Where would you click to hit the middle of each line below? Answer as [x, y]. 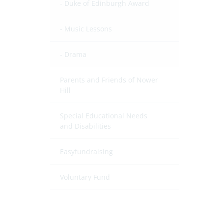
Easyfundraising [86, 151]
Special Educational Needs [104, 116]
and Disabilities [85, 126]
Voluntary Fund [85, 177]
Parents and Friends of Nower [109, 80]
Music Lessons [88, 29]
